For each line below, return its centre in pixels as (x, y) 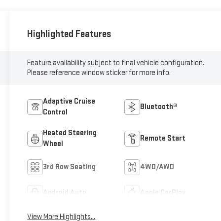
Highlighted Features (70, 34)
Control (55, 112)
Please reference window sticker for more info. (99, 73)
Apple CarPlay (163, 192)
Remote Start (163, 138)
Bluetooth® (159, 107)
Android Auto (65, 192)
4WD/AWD (157, 167)
